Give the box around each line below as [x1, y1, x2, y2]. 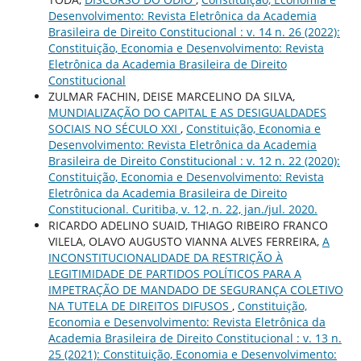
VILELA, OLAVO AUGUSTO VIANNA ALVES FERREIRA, [48, 234, 322, 250]
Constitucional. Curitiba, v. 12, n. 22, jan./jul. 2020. [48, 201, 317, 218]
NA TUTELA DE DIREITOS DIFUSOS [48, 298, 232, 314]
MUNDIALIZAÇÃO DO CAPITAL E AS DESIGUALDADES [48, 105, 326, 121]
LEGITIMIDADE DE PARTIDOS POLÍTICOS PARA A [48, 266, 301, 282]
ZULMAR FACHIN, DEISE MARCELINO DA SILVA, [48, 89, 295, 105]
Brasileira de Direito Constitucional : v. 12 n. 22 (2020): [48, 153, 340, 169]
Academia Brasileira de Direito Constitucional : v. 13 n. [48, 330, 342, 346]
